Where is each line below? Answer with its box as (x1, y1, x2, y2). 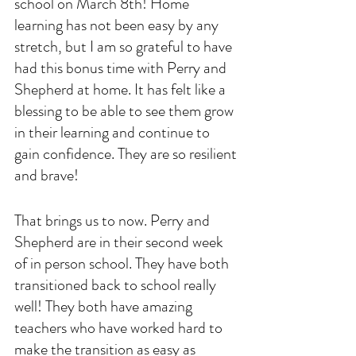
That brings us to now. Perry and (14, 208, 213, 232)
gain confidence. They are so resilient (14, 141, 240, 165)
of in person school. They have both (14, 251, 232, 275)
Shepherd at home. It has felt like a (14, 77, 229, 101)
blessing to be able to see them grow (14, 99, 237, 122)
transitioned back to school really (14, 273, 219, 296)
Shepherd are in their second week (14, 230, 226, 253)
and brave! (14, 163, 79, 187)
